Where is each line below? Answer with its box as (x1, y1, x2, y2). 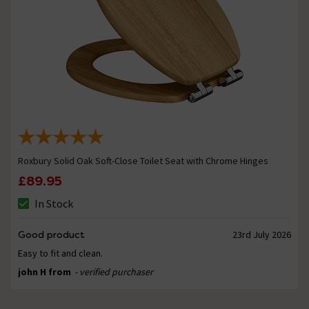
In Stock (34, 197, 73, 211)
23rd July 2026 (232, 228, 291, 241)
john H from (18, 266, 73, 279)
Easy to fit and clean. (18, 247, 103, 260)
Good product (18, 228, 85, 241)
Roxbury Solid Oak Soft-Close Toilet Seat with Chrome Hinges (18, 154, 268, 168)
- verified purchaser (74, 266, 153, 279)
